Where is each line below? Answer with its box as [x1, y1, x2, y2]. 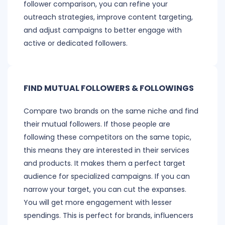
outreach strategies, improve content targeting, [24, 12, 193, 23]
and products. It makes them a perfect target [24, 158, 185, 169]
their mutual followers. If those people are [24, 119, 170, 130]
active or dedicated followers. [24, 38, 128, 49]
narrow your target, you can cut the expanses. [24, 184, 186, 195]
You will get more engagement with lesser [24, 197, 172, 208]
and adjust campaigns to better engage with [24, 25, 182, 36]
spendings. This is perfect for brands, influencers [24, 210, 193, 221]
